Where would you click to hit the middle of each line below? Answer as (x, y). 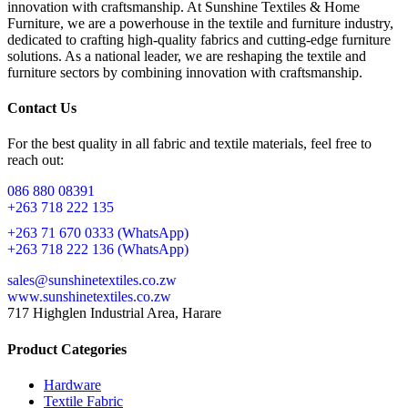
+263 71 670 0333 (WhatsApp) (98, 233)
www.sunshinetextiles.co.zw (89, 297)
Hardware (72, 384)
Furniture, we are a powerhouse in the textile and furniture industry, (200, 23)
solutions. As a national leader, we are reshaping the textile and (187, 56)
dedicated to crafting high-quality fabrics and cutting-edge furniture (199, 39)
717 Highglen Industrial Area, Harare (114, 313)
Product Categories (67, 349)
